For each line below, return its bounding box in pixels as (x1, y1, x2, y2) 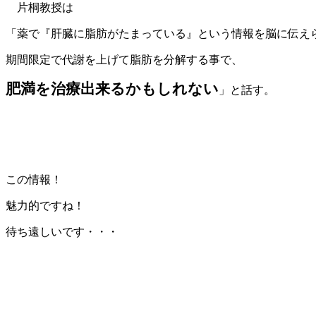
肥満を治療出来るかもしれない (6, 80, 219, 97)
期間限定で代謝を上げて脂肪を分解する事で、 (6, 54, 243, 66)
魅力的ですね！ (6, 200, 85, 212)
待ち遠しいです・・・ (6, 226, 119, 238)
